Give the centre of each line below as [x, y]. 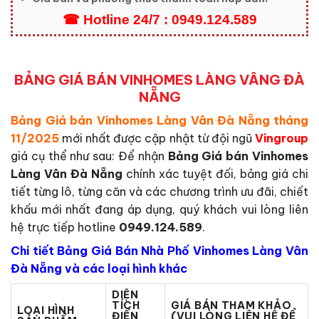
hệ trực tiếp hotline [65, 228]
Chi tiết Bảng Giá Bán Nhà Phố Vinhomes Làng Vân [159, 251]
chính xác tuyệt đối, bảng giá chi [215, 174]
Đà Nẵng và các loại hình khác [99, 269]
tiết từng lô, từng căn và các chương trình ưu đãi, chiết [159, 192]
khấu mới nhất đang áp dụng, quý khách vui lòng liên [159, 210]
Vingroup [282, 138]
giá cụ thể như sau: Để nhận [89, 156]
